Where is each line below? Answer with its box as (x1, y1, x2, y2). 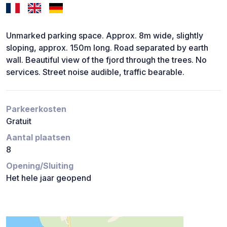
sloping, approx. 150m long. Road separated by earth (6, 43, 208, 53)
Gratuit (6, 116, 31, 127)
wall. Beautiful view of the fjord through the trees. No (6, 55, 207, 65)
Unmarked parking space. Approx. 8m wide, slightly (6, 30, 203, 41)
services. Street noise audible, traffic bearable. (6, 67, 184, 78)
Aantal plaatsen (6, 132, 70, 143)
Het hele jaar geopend (6, 173, 91, 183)
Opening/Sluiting (6, 161, 73, 171)
